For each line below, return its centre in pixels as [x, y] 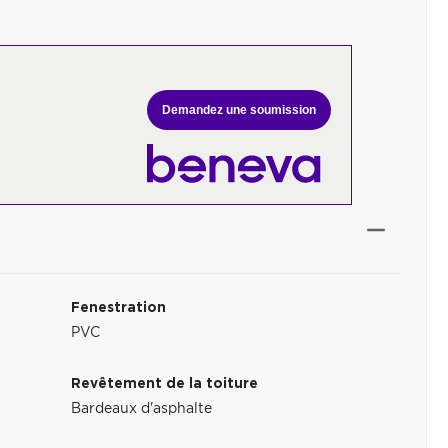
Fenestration [119, 308]
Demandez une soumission [239, 109]
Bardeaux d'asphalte [142, 409]
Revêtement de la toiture [165, 384]
